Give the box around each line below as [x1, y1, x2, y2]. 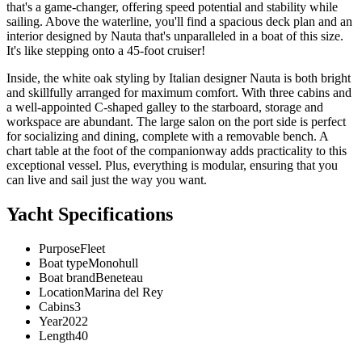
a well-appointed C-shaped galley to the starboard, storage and [6, 100, 323, 115]
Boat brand [39, 271, 95, 285]
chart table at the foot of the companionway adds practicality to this [6, 144, 347, 158]
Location [39, 285, 84, 300]
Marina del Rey [84, 285, 163, 300]
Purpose [39, 242, 80, 256]
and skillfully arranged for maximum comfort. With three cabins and [6, 86, 351, 100]
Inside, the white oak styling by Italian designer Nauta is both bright [6, 71, 351, 86]
